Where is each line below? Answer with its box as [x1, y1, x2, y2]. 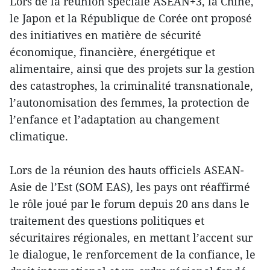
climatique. [10, 128, 68, 143]
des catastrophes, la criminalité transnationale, [10, 78, 253, 93]
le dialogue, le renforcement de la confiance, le [10, 246, 256, 262]
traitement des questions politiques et [10, 213, 204, 228]
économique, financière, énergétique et [10, 44, 215, 59]
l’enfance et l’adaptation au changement [10, 111, 219, 127]
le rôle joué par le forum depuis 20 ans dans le [10, 196, 250, 211]
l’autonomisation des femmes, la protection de [10, 95, 250, 110]
